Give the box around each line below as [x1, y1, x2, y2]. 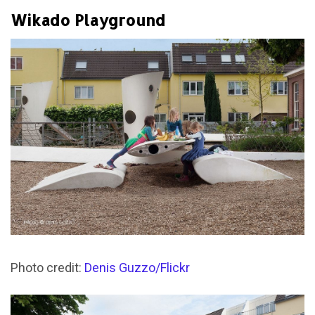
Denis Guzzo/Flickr [84, 259, 190, 275]
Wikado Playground [11, 10, 165, 30]
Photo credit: [11, 259, 84, 275]
